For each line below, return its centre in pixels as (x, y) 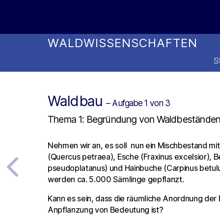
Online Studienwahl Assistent (111, 28)
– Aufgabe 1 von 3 (138, 103)
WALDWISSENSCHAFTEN (123, 43)
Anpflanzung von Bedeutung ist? (106, 210)
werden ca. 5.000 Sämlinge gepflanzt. (116, 179)
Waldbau (77, 101)
